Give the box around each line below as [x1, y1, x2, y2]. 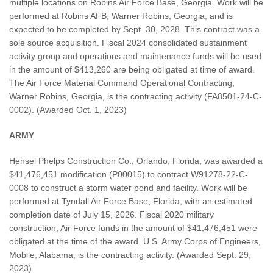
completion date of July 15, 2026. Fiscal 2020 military [9, 210, 214, 220]
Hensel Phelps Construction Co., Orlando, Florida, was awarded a [9, 156, 263, 166]
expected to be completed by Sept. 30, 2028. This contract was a [9, 24, 260, 35]
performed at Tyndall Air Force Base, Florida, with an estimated [9, 196, 252, 207]
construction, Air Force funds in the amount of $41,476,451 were [9, 223, 257, 233]
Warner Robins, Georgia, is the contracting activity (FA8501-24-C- [9, 91, 262, 102]
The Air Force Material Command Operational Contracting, [9, 78, 235, 88]
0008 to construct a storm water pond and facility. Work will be [9, 183, 247, 193]
